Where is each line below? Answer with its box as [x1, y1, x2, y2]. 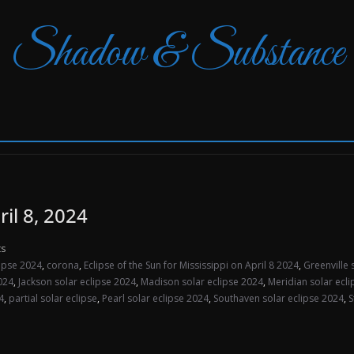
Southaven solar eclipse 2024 [213, 292, 344, 305]
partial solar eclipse [9, 292, 97, 305]
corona [47, 258, 79, 272]
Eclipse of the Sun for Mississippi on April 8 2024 [84, 258, 299, 272]
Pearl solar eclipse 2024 [102, 292, 209, 305]
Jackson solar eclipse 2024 [18, 275, 136, 288]
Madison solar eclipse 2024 [141, 275, 263, 288]
